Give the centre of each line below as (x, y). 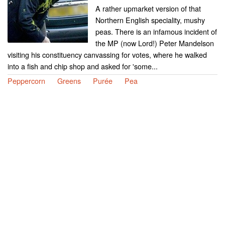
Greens (69, 80)
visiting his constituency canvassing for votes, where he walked (107, 54)
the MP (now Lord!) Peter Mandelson (155, 43)
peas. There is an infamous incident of (156, 31)
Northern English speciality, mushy (150, 20)
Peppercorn (26, 80)
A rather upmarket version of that (148, 8)
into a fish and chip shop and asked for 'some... (83, 66)
